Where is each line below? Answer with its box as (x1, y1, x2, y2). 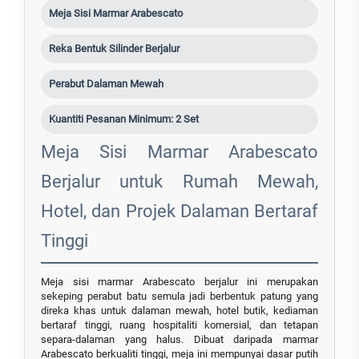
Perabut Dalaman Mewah (49, 78, 163, 91)
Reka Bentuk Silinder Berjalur (49, 42, 179, 55)
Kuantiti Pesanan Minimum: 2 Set (49, 113, 199, 126)
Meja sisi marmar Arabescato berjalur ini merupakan (41, 276, 318, 288)
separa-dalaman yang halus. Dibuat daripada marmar (41, 333, 318, 346)
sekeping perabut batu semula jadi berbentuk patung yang (41, 290, 318, 303)
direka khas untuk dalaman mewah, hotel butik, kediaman (41, 305, 318, 317)
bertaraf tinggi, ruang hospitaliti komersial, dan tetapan (41, 319, 318, 332)
